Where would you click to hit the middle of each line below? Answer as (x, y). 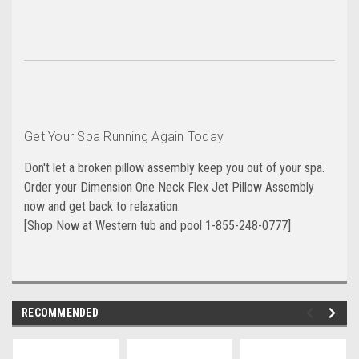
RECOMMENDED (60, 313)
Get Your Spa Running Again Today (124, 137)
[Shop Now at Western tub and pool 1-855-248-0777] (157, 226)
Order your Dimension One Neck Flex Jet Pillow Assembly (169, 188)
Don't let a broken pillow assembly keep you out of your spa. (174, 168)
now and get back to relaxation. (102, 207)
